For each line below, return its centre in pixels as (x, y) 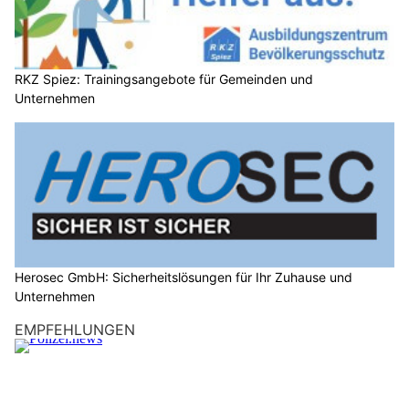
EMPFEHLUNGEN (75, 330)
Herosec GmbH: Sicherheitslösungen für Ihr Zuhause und (184, 278)
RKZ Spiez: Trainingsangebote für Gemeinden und (164, 79)
